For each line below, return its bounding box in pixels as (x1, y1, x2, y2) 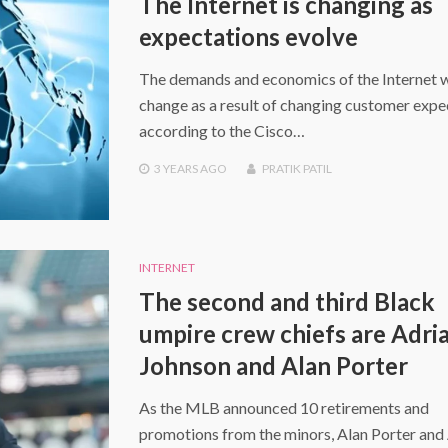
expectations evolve (138, 22, 358, 52)
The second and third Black (138, 287, 435, 317)
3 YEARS (153, 161, 198, 177)
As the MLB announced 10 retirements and (138, 398, 429, 418)
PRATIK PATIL (261, 161, 332, 177)
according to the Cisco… (138, 121, 305, 141)
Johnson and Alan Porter (138, 351, 408, 381)
